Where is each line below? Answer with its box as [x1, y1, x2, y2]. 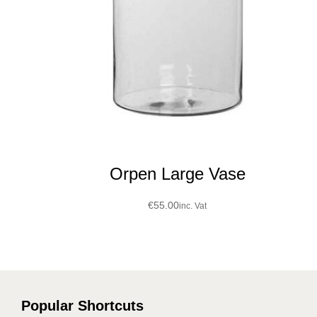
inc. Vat [179, 201, 207, 212]
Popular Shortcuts [21, 298, 144, 314]
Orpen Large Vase [109, 164, 246, 184]
